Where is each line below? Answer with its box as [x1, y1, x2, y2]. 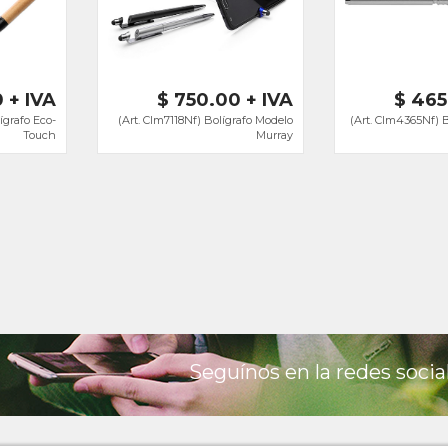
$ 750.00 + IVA [157, 89, 293, 111]
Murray [256, 128, 293, 142]
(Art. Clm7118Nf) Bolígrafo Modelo [118, 113, 293, 127]
